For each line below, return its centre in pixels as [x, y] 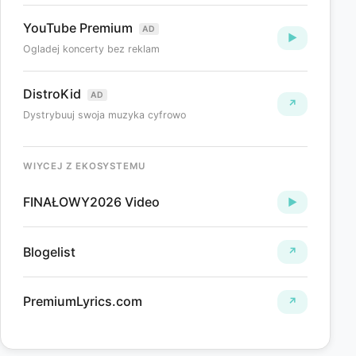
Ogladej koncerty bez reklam [91, 49]
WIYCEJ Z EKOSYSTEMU [84, 166]
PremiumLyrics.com [83, 302]
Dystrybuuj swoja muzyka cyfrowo [104, 115]
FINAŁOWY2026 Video [91, 202]
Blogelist [49, 252]
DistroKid [54, 94]
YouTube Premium [79, 28]
